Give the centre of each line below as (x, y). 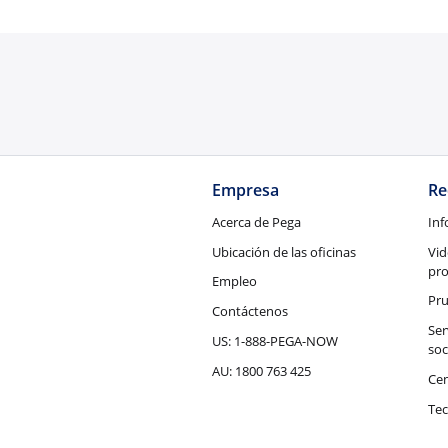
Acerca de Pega (256, 221)
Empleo (234, 281)
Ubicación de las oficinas (283, 251)
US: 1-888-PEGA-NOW (274, 341)
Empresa (245, 190)
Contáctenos (249, 311)
